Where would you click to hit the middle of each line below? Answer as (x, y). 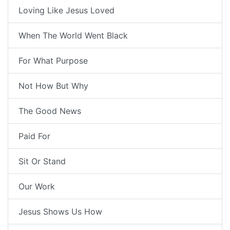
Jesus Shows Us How (60, 212)
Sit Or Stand (42, 161)
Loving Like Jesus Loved (66, 11)
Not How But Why (53, 86)
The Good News (50, 111)
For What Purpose (53, 61)
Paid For (34, 136)
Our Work (37, 187)
